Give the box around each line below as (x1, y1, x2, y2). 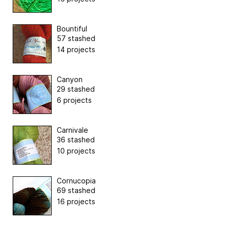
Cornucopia (57, 176, 96, 185)
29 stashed (57, 85, 95, 94)
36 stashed (57, 135, 95, 144)
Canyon (57, 75, 83, 84)
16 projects (57, 197, 95, 206)
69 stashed (57, 186, 95, 195)
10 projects (57, 146, 95, 156)
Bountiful (57, 24, 87, 33)
